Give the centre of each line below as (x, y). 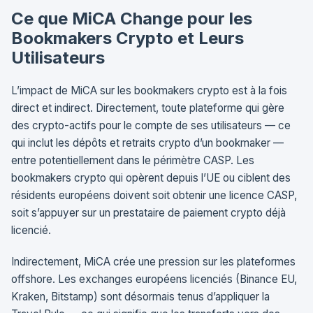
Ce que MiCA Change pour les (132, 18)
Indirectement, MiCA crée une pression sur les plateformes (153, 261)
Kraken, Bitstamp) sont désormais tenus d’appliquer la (140, 296)
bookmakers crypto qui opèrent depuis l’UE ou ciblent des (151, 177)
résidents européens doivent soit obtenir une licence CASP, (154, 195)
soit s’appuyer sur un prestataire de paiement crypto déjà (148, 212)
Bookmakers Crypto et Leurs (128, 38)
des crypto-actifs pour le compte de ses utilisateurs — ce (151, 125)
